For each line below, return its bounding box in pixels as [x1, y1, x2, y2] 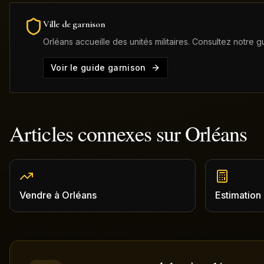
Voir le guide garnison [51, 62, 146, 72]
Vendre [19, 189, 52, 201]
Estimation [215, 189, 261, 201]
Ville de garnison [43, 18, 105, 30]
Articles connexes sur [9, 119, 186, 147]
